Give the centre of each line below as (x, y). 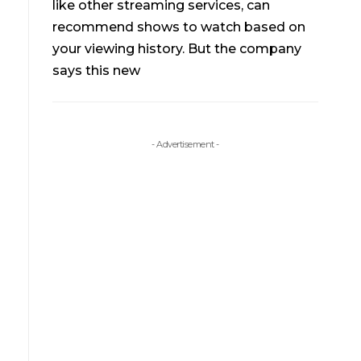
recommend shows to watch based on (179, 27)
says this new (97, 71)
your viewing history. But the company (177, 49)
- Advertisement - (185, 144)
